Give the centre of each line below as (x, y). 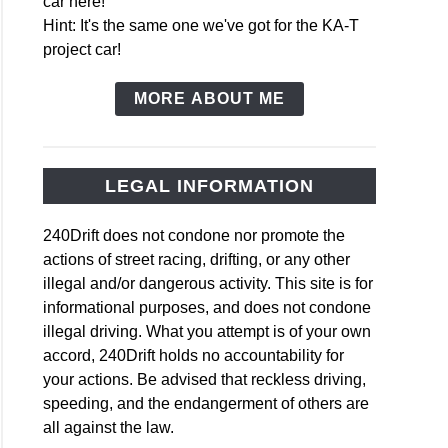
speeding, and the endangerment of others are (206, 403)
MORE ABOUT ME (209, 99)
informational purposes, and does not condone (207, 307)
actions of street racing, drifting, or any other (197, 259)
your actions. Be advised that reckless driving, (205, 379)
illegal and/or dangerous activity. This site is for (208, 283)
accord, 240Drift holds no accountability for (194, 355)
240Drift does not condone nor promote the (194, 235)
